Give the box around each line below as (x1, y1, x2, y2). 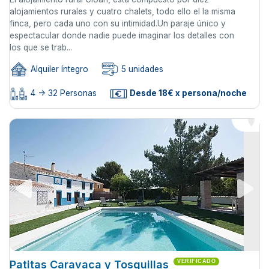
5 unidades (119, 64, 163, 74)
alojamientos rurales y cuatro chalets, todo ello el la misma (10, 7, 235, 17)
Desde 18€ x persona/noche (128, 88, 247, 98)
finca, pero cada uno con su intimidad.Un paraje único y (10, 19, 226, 29)
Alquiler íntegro (28, 64, 88, 74)
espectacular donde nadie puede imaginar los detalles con (10, 31, 234, 41)
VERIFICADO (177, 258, 216, 264)
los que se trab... (10, 43, 72, 53)
